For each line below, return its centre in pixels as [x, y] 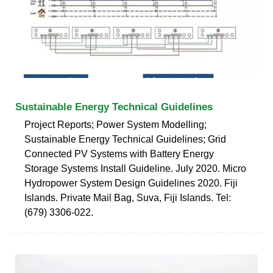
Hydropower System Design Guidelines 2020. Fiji [131, 183]
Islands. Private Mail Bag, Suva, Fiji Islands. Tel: [128, 197]
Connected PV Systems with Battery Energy [119, 154]
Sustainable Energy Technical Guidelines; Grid [125, 139]
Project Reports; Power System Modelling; [115, 124]
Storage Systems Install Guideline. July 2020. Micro [135, 168]
